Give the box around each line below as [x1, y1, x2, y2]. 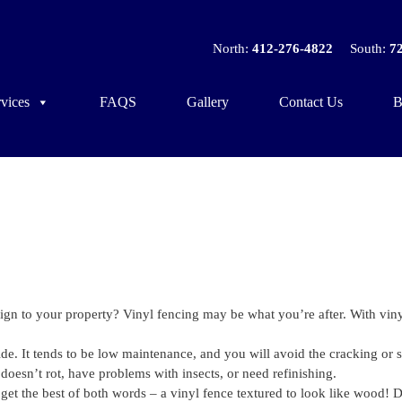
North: [212, 41, 252, 56]
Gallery [187, 93, 229, 109]
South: [349, 41, 389, 56]
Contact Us [279, 93, 343, 109]
